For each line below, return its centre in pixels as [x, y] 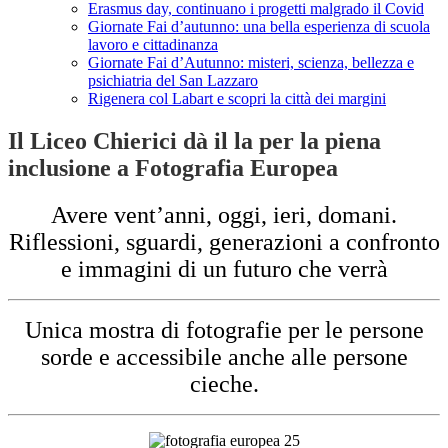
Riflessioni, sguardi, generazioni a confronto [224, 242]
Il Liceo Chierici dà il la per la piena [194, 141]
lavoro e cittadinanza [153, 45]
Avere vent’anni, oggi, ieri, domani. [224, 215]
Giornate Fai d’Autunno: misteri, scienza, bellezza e [251, 63]
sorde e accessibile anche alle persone [224, 357]
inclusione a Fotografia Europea [173, 168]
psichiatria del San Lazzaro [173, 81]
